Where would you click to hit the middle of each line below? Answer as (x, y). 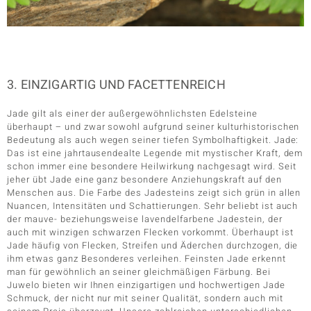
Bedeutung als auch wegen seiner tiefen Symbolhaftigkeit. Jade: (153, 140)
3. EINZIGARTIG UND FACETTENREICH (116, 85)
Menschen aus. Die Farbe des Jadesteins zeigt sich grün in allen (154, 192)
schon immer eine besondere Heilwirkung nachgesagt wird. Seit (152, 166)
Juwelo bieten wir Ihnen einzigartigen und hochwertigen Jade (146, 285)
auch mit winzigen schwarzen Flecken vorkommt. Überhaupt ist (150, 232)
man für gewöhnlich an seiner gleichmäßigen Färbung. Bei (139, 271)
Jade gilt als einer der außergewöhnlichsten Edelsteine (132, 113)
